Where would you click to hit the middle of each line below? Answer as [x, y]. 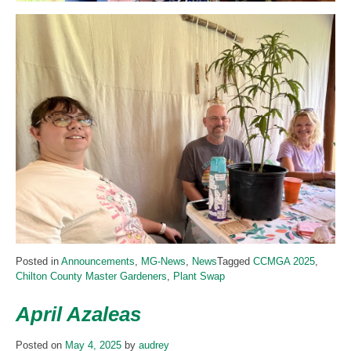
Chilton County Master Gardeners [91, 277]
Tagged [235, 262]
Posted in [38, 262]
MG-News [163, 262]
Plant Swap [199, 277]
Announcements [98, 262]
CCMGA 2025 [284, 262]
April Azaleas [78, 315]
